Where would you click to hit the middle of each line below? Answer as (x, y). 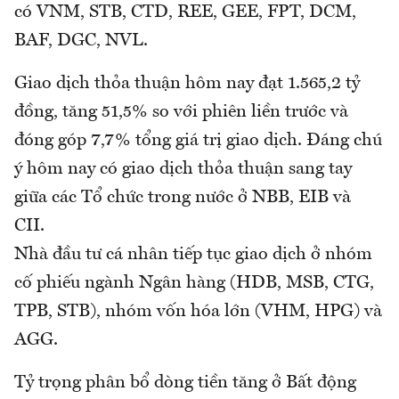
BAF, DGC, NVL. (81, 41)
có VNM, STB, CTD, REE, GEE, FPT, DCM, (185, 12)
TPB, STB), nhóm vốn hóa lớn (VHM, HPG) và (198, 311)
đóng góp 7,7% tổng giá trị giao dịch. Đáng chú (198, 140)
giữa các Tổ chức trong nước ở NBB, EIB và (183, 197)
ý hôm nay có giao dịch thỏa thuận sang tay (183, 169)
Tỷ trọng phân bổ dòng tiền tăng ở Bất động (185, 383)
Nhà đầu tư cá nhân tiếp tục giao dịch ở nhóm (193, 254)
